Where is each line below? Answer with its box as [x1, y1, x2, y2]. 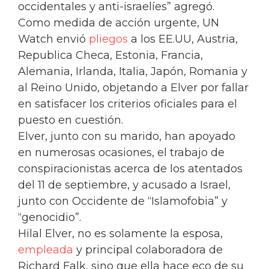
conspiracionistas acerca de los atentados [18, 162, 243, 176]
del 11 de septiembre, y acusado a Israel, [18, 178, 231, 192]
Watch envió [18, 32, 89, 46]
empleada [18, 243, 73, 257]
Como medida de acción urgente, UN [18, 16, 219, 30]
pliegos [89, 32, 128, 46]
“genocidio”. [18, 211, 81, 225]
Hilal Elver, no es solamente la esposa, [18, 227, 223, 241]
